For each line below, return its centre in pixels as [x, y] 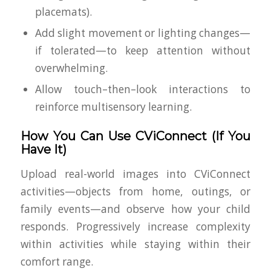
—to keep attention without [173, 50]
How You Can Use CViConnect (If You [135, 136]
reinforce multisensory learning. [113, 106]
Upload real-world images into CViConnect [135, 174]
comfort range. [57, 261]
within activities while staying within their [135, 244]
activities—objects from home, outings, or [135, 191]
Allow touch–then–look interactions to [143, 89]
